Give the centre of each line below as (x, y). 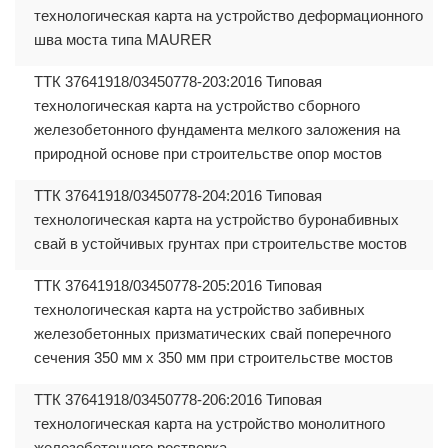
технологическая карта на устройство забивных (199, 309)
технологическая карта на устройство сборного (197, 105)
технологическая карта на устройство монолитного (209, 423)
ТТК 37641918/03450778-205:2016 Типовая (178, 285)
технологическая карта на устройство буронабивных (216, 219)
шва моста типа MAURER (123, 39)
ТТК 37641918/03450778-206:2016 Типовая (178, 399)
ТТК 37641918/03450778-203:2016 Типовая (178, 81)
